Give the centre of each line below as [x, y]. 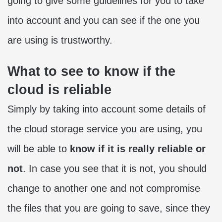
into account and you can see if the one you [104, 20]
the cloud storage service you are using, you [105, 129]
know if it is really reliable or [138, 149]
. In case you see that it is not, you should [115, 168]
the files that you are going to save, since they [109, 208]
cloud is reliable [59, 90]
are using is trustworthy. [60, 40]
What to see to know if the [91, 71]
